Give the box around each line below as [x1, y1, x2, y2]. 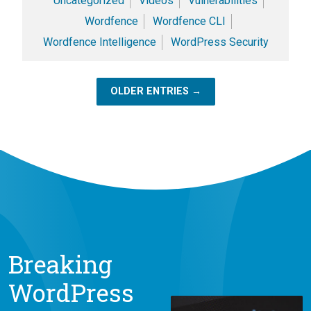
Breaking [8, 248, 112, 280]
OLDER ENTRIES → [110, 85, 201, 97]
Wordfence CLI [153, 14, 226, 28]
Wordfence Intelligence [42, 35, 156, 49]
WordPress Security [170, 35, 269, 49]
